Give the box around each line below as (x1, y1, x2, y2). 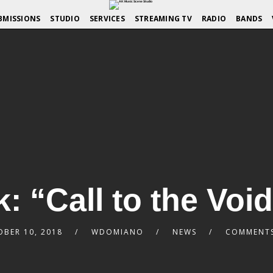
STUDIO (50, 13, 80, 24)
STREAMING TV (134, 13, 192, 24)
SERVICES (89, 13, 125, 24)
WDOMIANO (91, 227, 144, 237)
